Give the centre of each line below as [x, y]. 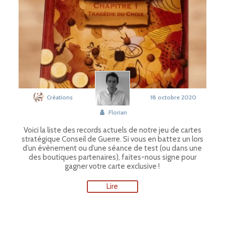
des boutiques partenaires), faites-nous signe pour [112, 157]
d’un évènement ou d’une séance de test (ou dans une [113, 148]
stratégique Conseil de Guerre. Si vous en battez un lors [112, 139]
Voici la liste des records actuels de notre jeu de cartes [112, 130]
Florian [117, 113]
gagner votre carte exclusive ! [113, 166]
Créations [60, 97]
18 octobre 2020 [174, 97]
